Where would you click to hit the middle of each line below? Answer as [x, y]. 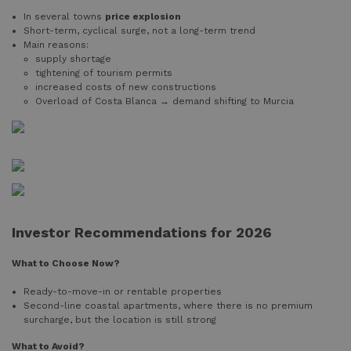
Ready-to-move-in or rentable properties [123, 292]
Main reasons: [56, 45]
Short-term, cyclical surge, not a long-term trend [139, 31]
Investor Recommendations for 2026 [142, 233]
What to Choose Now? [66, 264]
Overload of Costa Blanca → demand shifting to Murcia [165, 101]
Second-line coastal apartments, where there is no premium [168, 306]
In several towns [64, 17]
